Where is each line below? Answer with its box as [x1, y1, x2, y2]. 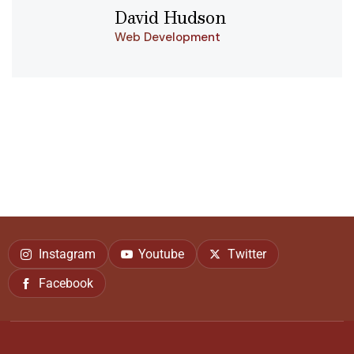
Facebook [38, 275, 93, 291]
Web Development [115, 29, 220, 46]
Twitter [227, 246, 266, 262]
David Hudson [115, 4, 226, 32]
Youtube [138, 246, 184, 262]
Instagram [38, 246, 96, 262]
